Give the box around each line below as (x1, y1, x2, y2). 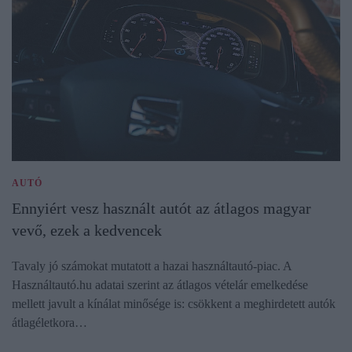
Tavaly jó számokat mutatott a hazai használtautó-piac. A (12, 258, 291, 273)
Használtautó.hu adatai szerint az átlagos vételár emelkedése (12, 277, 308, 291)
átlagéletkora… (12, 315, 87, 329)
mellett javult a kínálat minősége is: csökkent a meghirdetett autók (12, 296, 335, 310)
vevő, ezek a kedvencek (12, 221, 162, 239)
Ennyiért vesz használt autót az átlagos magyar (12, 199, 311, 217)
